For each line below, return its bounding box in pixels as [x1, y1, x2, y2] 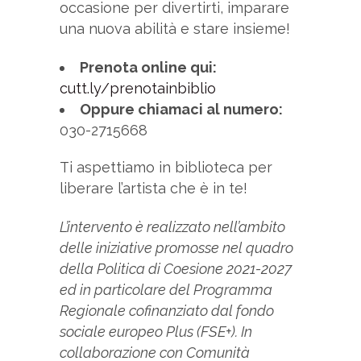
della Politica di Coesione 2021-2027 [60, 260, 292, 278]
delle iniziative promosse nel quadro [60, 239, 293, 257]
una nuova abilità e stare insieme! [60, 20, 290, 38]
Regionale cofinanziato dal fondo [60, 302, 274, 320]
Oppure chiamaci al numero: [80, 101, 283, 118]
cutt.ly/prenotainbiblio [60, 80, 216, 98]
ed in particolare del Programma [60, 281, 272, 299]
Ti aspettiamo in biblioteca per [60, 159, 272, 176]
